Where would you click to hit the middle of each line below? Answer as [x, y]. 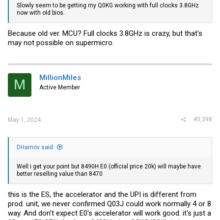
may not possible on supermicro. [61, 42]
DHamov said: [36, 148]
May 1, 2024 [24, 120]
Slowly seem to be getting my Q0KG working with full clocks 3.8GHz [108, 6]
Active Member [60, 87]
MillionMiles [60, 77]
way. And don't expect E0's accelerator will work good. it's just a [110, 213]
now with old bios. [41, 13]
